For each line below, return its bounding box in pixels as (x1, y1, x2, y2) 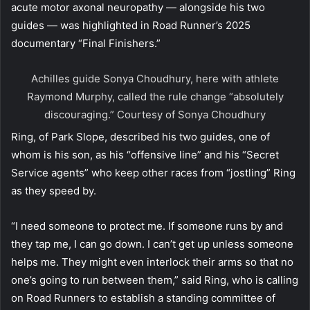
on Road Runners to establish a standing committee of (11, 291, 275, 305)
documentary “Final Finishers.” (11, 37, 161, 51)
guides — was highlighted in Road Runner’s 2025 (11, 19, 250, 33)
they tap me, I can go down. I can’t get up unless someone (11, 237, 293, 251)
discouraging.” (44, 108, 117, 122)
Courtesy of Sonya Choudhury (117, 108, 266, 122)
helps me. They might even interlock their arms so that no (11, 255, 293, 269)
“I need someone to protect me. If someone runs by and (11, 219, 283, 233)
